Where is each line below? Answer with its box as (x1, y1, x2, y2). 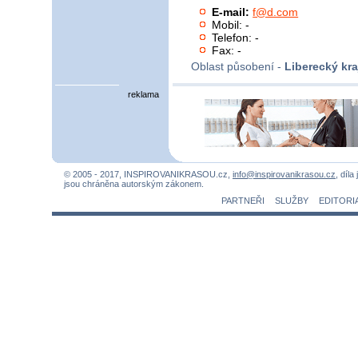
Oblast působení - (191, 60, 284, 74)
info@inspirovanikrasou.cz (233, 169, 336, 180)
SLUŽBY (274, 196, 308, 206)
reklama (128, 89, 159, 99)
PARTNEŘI (221, 196, 265, 206)
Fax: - (212, 43, 242, 57)
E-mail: (212, 5, 253, 18)
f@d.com (253, 5, 299, 18)
